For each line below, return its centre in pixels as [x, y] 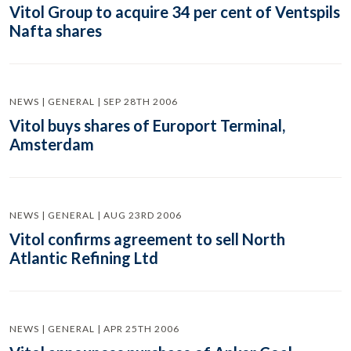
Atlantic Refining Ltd [84, 258]
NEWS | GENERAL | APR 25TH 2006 [94, 329]
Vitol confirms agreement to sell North [147, 239]
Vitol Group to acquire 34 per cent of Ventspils [175, 12]
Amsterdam [52, 144]
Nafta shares [56, 31]
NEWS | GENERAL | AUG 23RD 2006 [96, 215]
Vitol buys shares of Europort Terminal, [147, 125]
